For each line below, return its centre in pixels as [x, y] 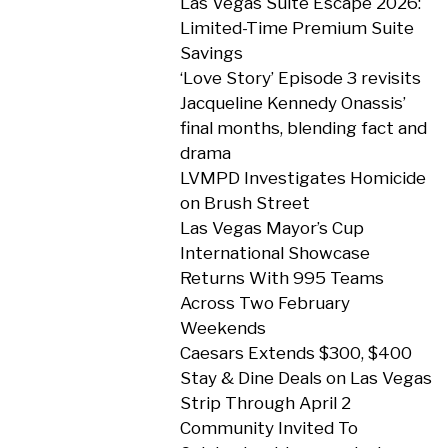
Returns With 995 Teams [281, 278]
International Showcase [274, 253]
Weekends [222, 328]
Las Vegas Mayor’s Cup [271, 228]
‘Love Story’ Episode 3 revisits [300, 78]
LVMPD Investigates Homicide [302, 178]
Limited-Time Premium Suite [296, 28]
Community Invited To [268, 428]
